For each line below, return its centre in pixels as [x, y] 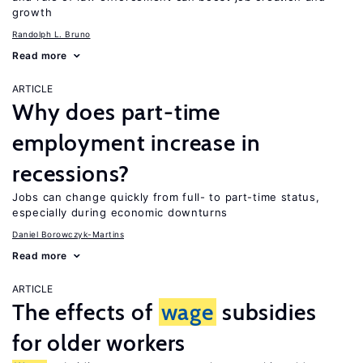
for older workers [99, 343]
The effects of [85, 312]
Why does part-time [117, 112]
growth [32, 12]
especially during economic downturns [120, 212]
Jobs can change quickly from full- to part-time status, [166, 197]
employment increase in [137, 143]
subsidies [266, 312]
